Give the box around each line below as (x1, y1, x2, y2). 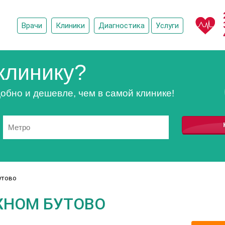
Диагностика (98, 21, 145, 30)
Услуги (156, 21, 179, 30)
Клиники (56, 21, 85, 30)
